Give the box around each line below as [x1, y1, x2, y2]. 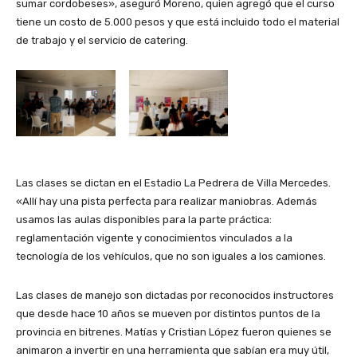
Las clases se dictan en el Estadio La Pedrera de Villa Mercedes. [16, 177, 331, 190]
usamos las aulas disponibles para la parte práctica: [16, 214, 272, 226]
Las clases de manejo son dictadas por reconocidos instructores [16, 289, 334, 302]
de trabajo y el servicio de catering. [16, 34, 188, 47]
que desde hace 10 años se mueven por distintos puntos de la [16, 308, 320, 320]
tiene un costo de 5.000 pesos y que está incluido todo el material [16, 16, 339, 29]
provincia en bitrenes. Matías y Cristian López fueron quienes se [16, 326, 331, 339]
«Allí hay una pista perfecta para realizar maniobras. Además [16, 195, 317, 208]
